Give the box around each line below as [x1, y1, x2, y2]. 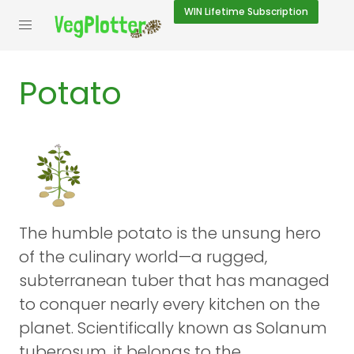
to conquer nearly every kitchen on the [19, 293, 320, 315]
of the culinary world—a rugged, [19, 246, 267, 268]
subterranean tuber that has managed [19, 269, 330, 292]
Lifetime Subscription [202, 5, 308, 18]
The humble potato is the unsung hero [19, 222, 321, 244]
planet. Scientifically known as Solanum [19, 317, 327, 339]
